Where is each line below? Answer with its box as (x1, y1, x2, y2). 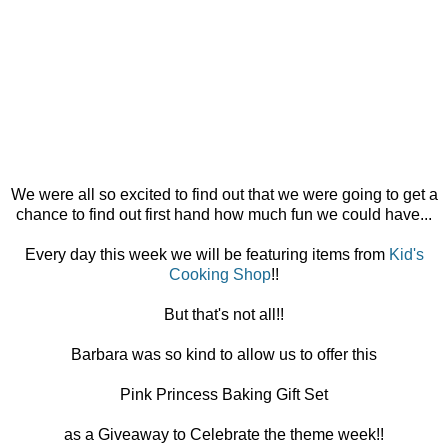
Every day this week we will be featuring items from (24, 245, 389, 263)
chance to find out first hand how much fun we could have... (16, 205, 432, 223)
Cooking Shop (169, 265, 271, 283)
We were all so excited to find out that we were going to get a (10, 185, 438, 203)
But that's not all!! (164, 305, 284, 323)
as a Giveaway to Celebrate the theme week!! (64, 425, 384, 443)
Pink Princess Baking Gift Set (120, 385, 328, 403)
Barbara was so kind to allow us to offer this (71, 345, 377, 363)
